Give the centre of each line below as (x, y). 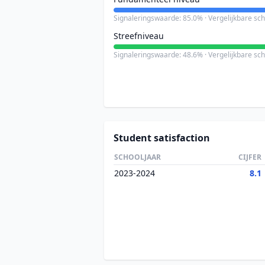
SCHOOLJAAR (138, 157)
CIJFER (250, 157)
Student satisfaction (162, 138)
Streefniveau (139, 36)
